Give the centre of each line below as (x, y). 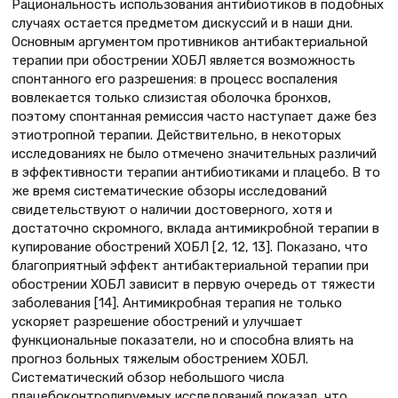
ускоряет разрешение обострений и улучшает (157, 322)
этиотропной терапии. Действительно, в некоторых (176, 135)
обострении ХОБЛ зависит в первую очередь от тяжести (193, 285)
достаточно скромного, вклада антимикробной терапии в (195, 229)
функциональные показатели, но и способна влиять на (183, 341)
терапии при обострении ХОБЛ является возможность (183, 61)
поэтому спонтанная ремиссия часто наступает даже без (194, 117)
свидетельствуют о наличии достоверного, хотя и (172, 210)
